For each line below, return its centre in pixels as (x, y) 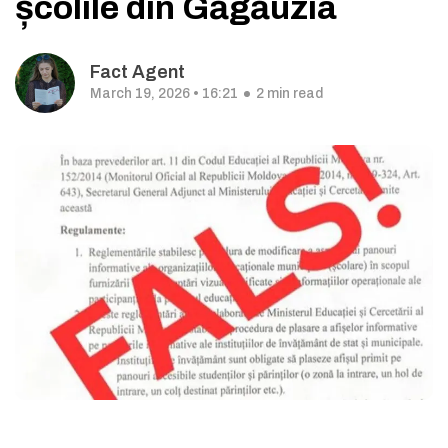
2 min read (289, 93)
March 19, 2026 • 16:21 (164, 93)
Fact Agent (137, 72)
